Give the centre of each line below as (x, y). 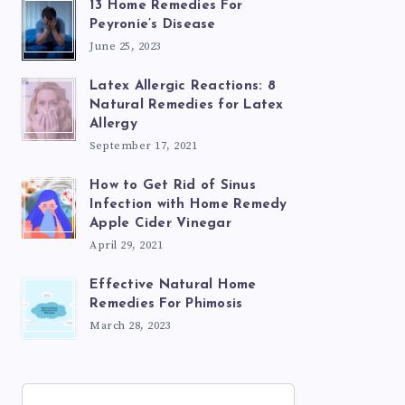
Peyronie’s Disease (153, 25)
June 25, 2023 (126, 47)
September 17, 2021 (143, 146)
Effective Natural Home (173, 285)
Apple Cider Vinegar (160, 224)
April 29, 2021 (126, 245)
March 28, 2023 (130, 326)
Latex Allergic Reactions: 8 (183, 86)
